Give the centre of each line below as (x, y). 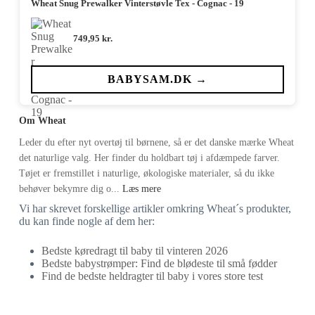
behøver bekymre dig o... (70, 188)
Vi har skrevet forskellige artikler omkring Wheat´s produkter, (155, 208)
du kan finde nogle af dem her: (86, 221)
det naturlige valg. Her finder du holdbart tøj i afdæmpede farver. (149, 157)
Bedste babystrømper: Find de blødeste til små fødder (159, 263)
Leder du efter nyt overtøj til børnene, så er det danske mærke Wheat (156, 142)
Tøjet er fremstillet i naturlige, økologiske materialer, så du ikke (146, 173)
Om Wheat (42, 120)
